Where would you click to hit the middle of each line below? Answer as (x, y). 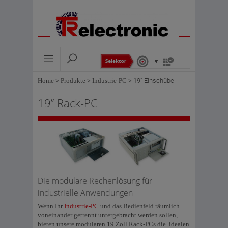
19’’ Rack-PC (68, 103)
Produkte (73, 81)
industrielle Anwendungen (85, 193)
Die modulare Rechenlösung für (95, 181)
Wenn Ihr (51, 206)
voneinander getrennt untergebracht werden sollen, (108, 215)
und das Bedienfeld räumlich (139, 206)
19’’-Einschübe (154, 81)
